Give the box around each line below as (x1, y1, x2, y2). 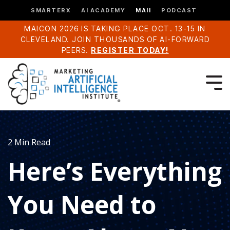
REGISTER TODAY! (91, 46, 169, 54)
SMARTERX (31, 6, 71, 14)
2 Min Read (8, 137, 50, 148)
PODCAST (161, 6, 197, 14)
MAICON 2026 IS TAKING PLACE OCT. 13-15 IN (24, 24, 206, 33)
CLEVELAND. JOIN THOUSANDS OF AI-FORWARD (20, 35, 210, 44)
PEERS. (61, 46, 91, 54)
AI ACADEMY (81, 6, 125, 14)
